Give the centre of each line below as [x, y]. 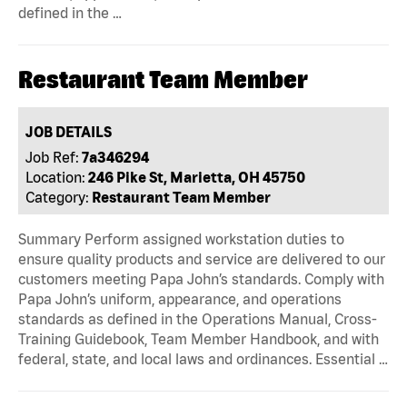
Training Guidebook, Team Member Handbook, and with [199, 338]
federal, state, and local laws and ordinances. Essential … [203, 358]
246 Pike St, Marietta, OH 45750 [197, 177]
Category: [58, 197]
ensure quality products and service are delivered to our [202, 258]
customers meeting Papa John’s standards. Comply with [201, 278]
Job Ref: [53, 157]
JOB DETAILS [69, 131]
